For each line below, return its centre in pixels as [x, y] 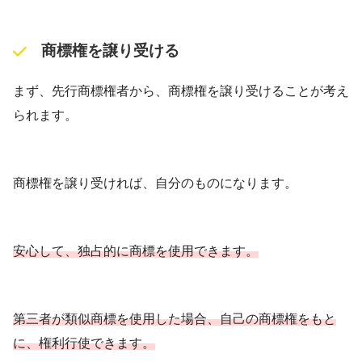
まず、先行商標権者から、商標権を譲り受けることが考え [181, 90]
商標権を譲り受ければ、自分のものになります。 [155, 183]
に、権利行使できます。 [84, 343]
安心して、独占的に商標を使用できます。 [136, 250]
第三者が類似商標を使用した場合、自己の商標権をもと [175, 318]
